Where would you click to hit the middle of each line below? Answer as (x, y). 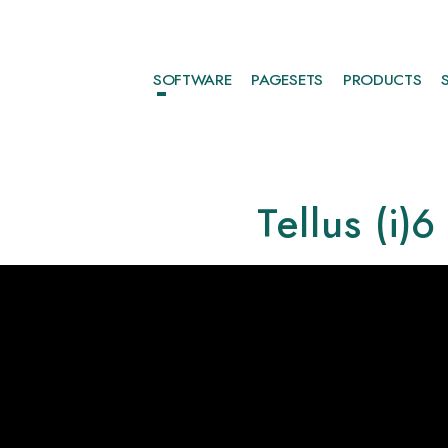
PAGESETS (287, 80)
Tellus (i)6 (346, 224)
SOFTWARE (192, 80)
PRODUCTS (382, 80)
